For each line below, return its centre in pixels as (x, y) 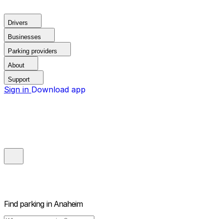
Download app (58, 89)
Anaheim (68, 204)
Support (19, 79)
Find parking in (28, 204)
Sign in (18, 89)
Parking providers (33, 51)
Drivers (18, 23)
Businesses (24, 37)
